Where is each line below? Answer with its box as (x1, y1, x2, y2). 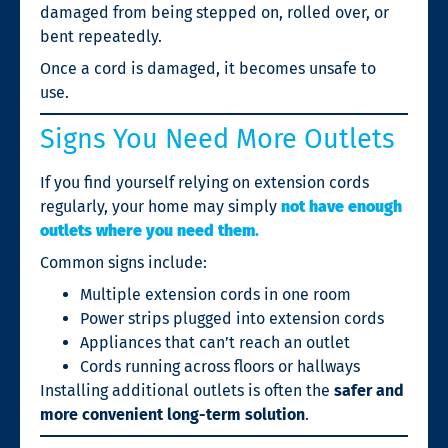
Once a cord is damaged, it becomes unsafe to (40, 58, 376, 78)
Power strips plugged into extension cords (80, 308, 384, 328)
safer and (334, 380, 404, 400)
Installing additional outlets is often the (40, 380, 334, 400)
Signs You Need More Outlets (40, 122, 395, 155)
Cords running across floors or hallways (80, 356, 360, 376)
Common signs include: (40, 252, 207, 272)
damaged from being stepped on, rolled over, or (40, 2, 389, 22)
